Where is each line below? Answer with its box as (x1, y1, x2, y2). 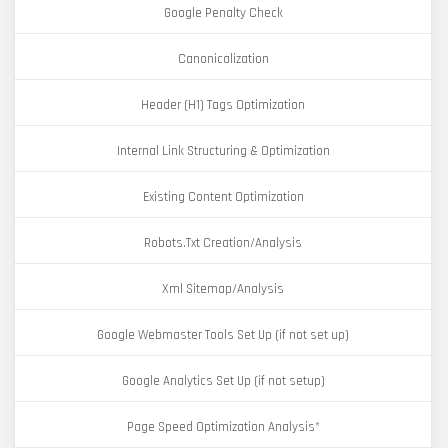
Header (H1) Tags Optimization (141, 97, 305, 113)
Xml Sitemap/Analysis (162, 281, 284, 297)
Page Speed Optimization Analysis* (126, 419, 320, 435)
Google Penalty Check (163, 5, 283, 21)
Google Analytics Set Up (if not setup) (121, 373, 325, 389)
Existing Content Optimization (142, 189, 304, 205)
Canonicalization (177, 51, 269, 67)
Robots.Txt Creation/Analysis (144, 235, 302, 251)
